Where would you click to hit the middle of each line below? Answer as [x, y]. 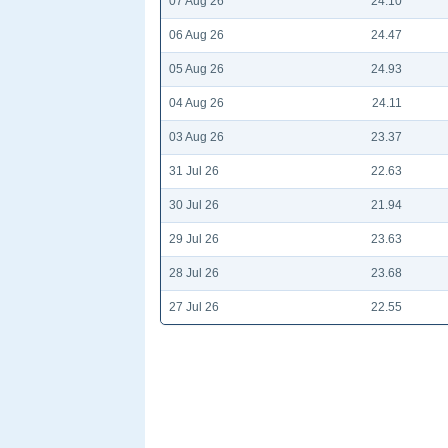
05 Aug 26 [196, 68]
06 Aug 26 [196, 34]
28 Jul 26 [194, 272]
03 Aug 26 [196, 136]
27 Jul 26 [194, 306]
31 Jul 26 [194, 170]
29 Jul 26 [194, 238]
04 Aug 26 [196, 102]
